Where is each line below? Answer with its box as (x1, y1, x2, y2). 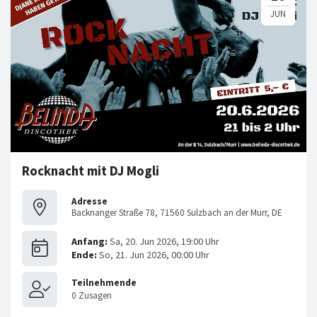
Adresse (71, 195, 108, 207)
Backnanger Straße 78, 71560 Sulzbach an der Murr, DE (71, 206, 282, 219)
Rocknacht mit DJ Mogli (22, 163, 159, 180)
